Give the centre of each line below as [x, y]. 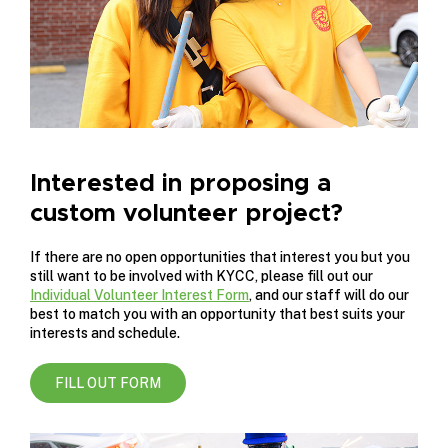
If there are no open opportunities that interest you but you [220, 257]
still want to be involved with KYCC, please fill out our [201, 276]
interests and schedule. [105, 333]
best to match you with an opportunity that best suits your [217, 314]
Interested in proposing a [180, 183]
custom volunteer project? [186, 213]
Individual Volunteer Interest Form [139, 295]
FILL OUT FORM [108, 383]
